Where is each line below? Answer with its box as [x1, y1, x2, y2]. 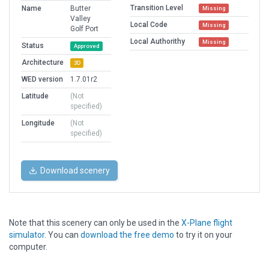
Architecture [22, 58, 64, 67]
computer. [9, 242, 47, 252]
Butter [70, 4, 91, 13]
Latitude [22, 92, 49, 101]
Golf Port [70, 25, 98, 34]
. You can [44, 230, 80, 240]
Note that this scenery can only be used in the [9, 218, 181, 228]
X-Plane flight [181, 218, 232, 228]
